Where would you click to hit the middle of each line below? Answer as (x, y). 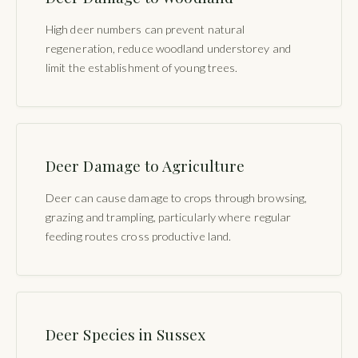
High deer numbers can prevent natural (145, 29)
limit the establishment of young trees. (142, 67)
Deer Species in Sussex (125, 334)
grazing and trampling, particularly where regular (169, 217)
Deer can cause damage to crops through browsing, (177, 197)
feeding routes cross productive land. (139, 236)
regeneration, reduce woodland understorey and (168, 48)
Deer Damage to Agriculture (145, 165)
